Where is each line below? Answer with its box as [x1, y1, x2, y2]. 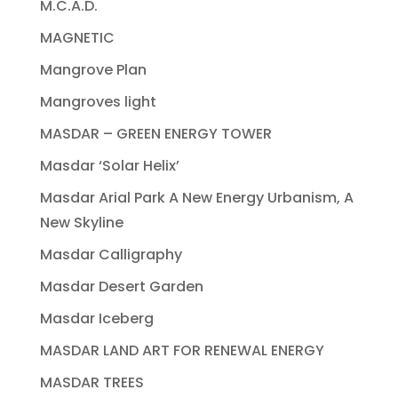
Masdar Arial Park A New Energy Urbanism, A [39, 187, 354, 208]
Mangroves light [39, 91, 156, 112]
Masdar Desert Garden [39, 275, 203, 297]
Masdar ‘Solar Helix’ [39, 155, 179, 176]
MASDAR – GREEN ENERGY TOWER [39, 123, 272, 144]
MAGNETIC [39, 27, 115, 48]
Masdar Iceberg [39, 307, 154, 329]
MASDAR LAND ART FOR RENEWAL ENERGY [39, 339, 324, 361]
